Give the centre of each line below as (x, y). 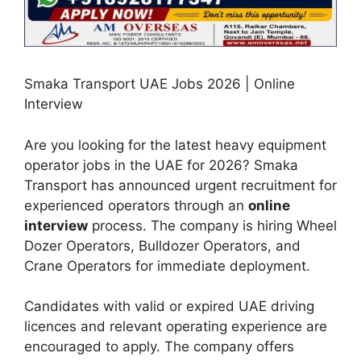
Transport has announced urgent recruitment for (180, 185)
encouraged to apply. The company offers (159, 347)
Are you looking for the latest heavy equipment (175, 145)
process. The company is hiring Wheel (212, 225)
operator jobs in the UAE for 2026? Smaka (161, 165)
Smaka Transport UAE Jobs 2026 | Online (160, 84)
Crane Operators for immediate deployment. (167, 266)
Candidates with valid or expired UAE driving (169, 307)
